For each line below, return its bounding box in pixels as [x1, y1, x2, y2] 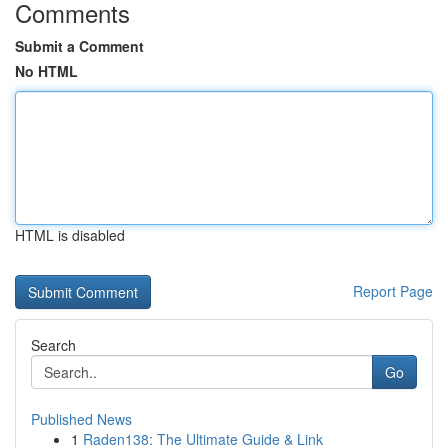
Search [31, 335, 76, 355]
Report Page [353, 281, 433, 301]
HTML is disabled [15, 225, 125, 245]
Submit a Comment [15, 36, 144, 56]
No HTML [15, 61, 78, 81]
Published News [31, 409, 132, 429]
